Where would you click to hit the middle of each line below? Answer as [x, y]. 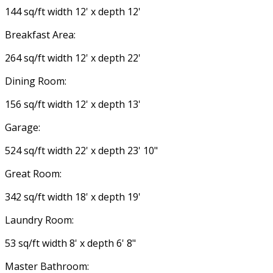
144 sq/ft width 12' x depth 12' [73, 12]
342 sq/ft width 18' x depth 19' [73, 197]
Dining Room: [36, 81]
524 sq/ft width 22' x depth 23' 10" [81, 151]
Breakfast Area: [40, 35]
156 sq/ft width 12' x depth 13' [73, 104]
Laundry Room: [39, 220]
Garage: [23, 127]
